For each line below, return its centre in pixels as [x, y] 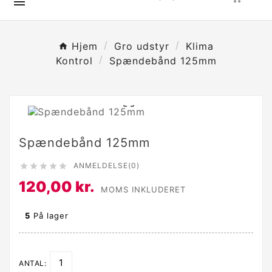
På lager [49, 216]
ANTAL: [32, 263]
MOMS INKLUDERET [143, 190]
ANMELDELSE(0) [107, 166]
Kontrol [74, 60]
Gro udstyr [142, 46]
